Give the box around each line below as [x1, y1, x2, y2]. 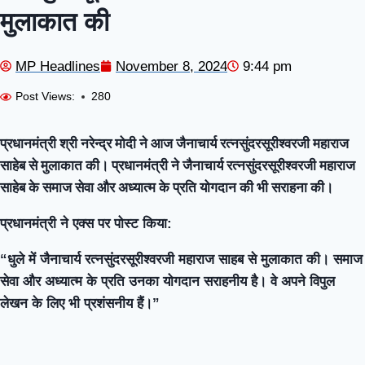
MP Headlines [15, 58, 100, 74]
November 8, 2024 [116, 58, 227, 74]
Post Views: [15, 90, 75, 103]
